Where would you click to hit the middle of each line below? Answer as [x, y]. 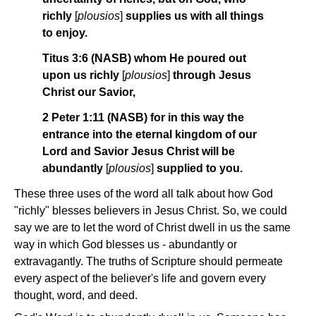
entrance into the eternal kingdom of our [150, 135]
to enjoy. [65, 33]
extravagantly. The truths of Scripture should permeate [148, 262]
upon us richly [82, 75]
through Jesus [212, 75]
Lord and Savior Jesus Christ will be [139, 152]
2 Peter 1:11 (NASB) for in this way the [143, 118]
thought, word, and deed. [76, 296]
